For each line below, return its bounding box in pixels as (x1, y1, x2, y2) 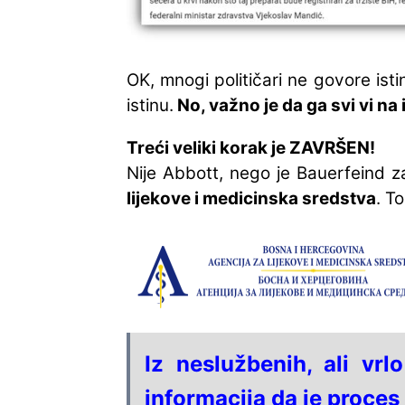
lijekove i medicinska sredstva (127, 188, 376, 210)
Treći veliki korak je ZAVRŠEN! (127, 137, 375, 159)
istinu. (127, 95, 174, 117)
